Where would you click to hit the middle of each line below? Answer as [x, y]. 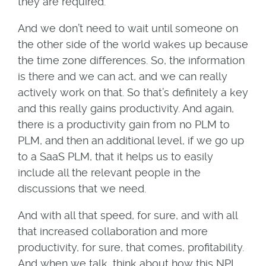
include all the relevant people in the [109, 172]
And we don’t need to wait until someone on [128, 28]
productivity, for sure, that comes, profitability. [131, 247]
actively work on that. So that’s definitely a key [133, 92]
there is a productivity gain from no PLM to [123, 124]
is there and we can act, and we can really [122, 76]
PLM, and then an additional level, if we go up [131, 140]
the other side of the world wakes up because [133, 44]
